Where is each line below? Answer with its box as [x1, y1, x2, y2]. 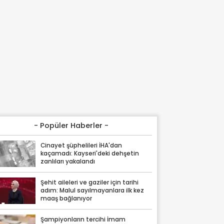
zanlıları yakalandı [40, 157, 95, 166]
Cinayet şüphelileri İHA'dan [40, 141, 122, 150]
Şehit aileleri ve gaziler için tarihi [40, 178, 139, 187]
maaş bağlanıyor [40, 194, 92, 203]
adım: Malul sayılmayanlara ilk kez [40, 186, 144, 195]
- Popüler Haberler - [34, 120, 109, 130]
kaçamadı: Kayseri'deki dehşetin [40, 149, 139, 158]
